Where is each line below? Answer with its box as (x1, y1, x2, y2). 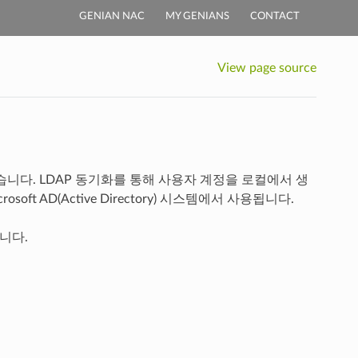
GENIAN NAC (79, 11, 145, 22)
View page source (217, 61, 317, 74)
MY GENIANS (165, 11, 229, 22)
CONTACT (250, 11, 300, 22)
